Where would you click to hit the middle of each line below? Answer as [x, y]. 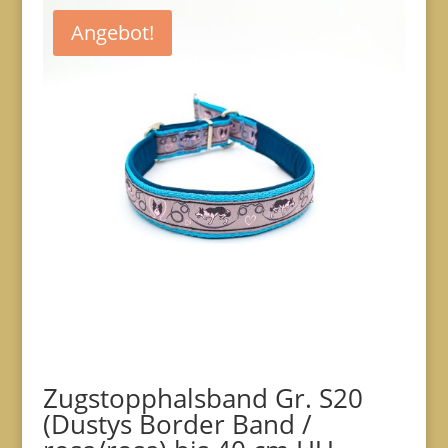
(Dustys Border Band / [177, 424]
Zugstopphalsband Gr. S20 [202, 398]
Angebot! [112, 33]
